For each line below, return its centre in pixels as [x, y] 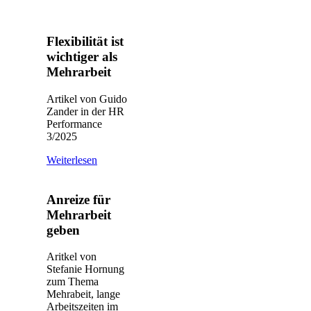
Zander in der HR [85, 111]
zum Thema [73, 282]
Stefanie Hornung [85, 269]
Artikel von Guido [87, 99]
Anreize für [78, 199]
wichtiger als [82, 57]
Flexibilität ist [85, 42]
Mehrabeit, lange [83, 294]
